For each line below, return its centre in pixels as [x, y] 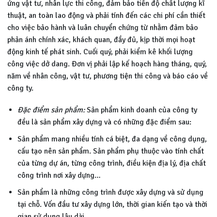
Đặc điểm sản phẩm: [51, 110]
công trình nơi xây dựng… [59, 176]
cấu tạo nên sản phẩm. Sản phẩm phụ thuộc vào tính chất [110, 151]
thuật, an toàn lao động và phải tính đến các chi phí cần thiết [106, 15]
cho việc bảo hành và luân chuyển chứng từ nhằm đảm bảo [103, 27]
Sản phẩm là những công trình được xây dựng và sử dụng [110, 192]
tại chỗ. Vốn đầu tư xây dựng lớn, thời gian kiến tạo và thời [112, 204]
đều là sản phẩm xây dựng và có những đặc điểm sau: [104, 122]
